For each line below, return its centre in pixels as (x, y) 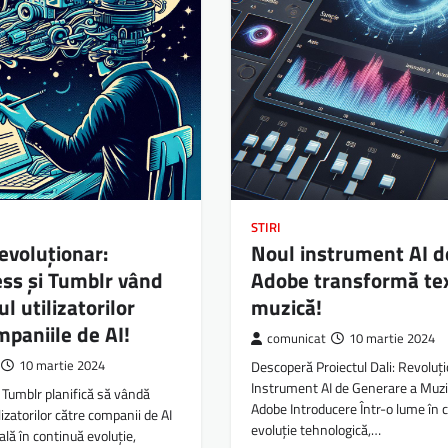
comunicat (296, 339)
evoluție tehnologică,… (315, 430)
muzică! (286, 307)
